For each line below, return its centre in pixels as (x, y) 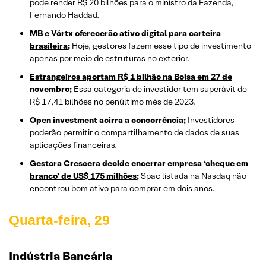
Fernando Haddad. (64, 15)
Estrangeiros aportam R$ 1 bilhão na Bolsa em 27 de (131, 77)
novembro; (51, 89)
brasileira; (50, 46)
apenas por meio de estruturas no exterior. (110, 58)
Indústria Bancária (61, 256)
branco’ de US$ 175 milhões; (84, 176)
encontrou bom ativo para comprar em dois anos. (122, 189)
